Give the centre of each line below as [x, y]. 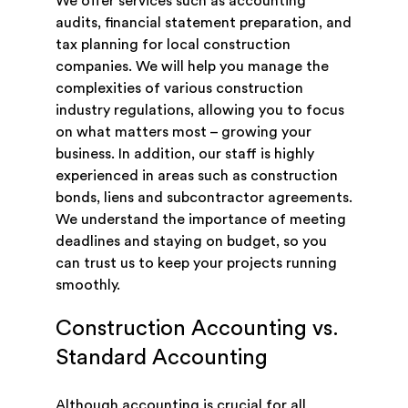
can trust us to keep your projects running [196, 264]
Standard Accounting [161, 358]
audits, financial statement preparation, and [203, 23]
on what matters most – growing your [183, 133]
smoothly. [87, 286]
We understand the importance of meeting [200, 220]
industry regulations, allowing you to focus [199, 111]
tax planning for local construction [173, 45]
